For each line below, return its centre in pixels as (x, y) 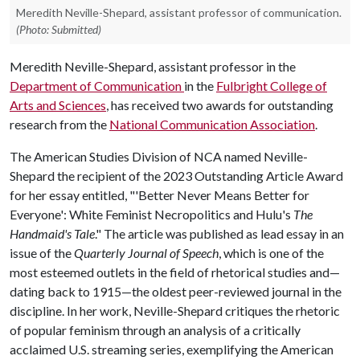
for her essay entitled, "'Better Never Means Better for (160, 195)
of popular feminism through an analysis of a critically (155, 330)
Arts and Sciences (58, 105)
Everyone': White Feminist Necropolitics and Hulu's (151, 214)
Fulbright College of (272, 86)
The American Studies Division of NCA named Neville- (159, 156)
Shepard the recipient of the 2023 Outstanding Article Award (176, 176)
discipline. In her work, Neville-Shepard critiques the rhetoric (175, 311)
